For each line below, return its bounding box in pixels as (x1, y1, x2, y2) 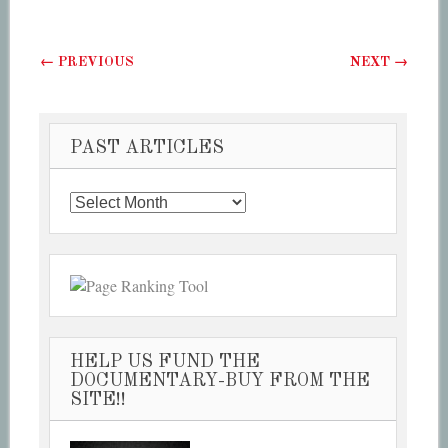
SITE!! (70, 390, 127, 409)
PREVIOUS (53, 54, 134, 69)
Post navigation (39, 30, 274, 82)
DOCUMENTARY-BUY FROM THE (70, 371, 371, 390)
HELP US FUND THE (70, 352, 261, 371)
